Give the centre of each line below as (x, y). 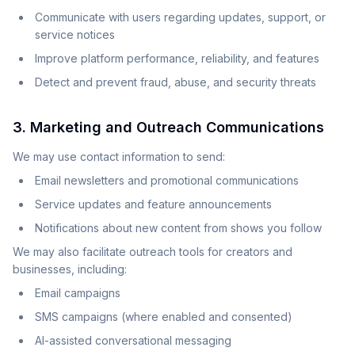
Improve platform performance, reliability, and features (177, 58)
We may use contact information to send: (119, 157)
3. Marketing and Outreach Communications (168, 127)
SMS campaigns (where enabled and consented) (164, 317)
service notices (75, 34)
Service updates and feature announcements (153, 204)
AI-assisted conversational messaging (133, 340)
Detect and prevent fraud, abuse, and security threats (176, 82)
